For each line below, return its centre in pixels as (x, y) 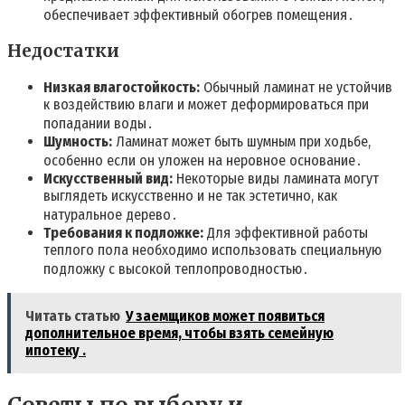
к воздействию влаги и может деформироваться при (206, 105)
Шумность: (78, 142)
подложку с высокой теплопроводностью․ (176, 269)
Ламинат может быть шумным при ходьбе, (241, 142)
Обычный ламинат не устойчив (296, 88)
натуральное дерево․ (111, 215)
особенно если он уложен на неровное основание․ (203, 161)
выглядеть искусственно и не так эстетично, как (190, 196)
